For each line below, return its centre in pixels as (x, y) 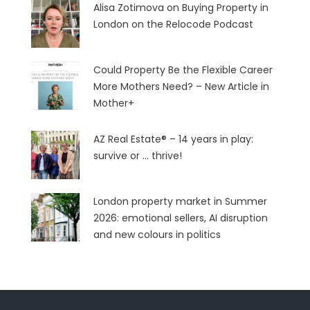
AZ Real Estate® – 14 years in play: (173, 139)
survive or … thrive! (138, 156)
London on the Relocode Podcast (173, 24)
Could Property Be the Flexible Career (183, 70)
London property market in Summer (180, 201)
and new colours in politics (157, 235)
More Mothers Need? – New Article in (181, 86)
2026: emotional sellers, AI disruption (181, 218)
